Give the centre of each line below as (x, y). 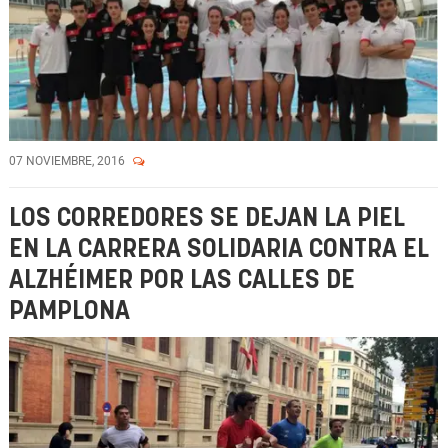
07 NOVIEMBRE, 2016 (68, 161)
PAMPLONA (69, 311)
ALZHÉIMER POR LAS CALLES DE (182, 280)
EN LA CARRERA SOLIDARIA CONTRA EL (219, 249)
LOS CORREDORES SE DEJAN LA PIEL (207, 218)
